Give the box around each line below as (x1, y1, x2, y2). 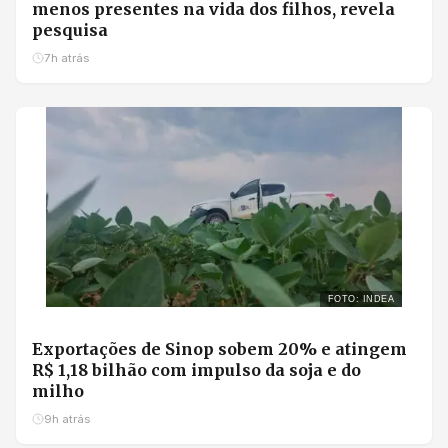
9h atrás (44, 412, 90, 427)
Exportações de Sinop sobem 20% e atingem (32, 339, 407, 360)
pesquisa (32, 20, 108, 41)
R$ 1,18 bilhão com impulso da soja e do (32, 360, 361, 381)
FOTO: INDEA (328, 294, 394, 305)
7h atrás (44, 51, 89, 66)
